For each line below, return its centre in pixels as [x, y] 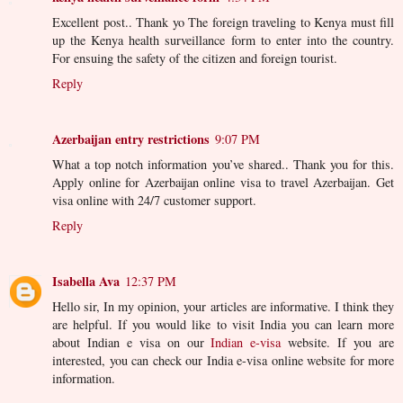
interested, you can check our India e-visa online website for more [223, 361]
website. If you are [338, 343]
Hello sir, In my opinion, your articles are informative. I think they [223, 307]
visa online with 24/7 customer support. [154, 201]
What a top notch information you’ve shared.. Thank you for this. [223, 165]
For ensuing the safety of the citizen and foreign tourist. [195, 58]
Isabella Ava [86, 282]
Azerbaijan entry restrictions [131, 139]
